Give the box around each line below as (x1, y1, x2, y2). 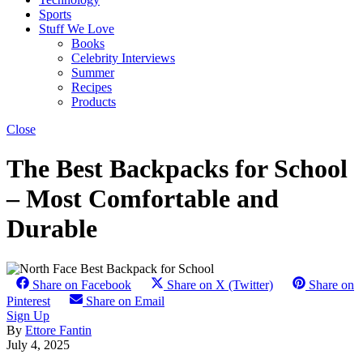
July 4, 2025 (6, 337, 70, 352)
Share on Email (86, 293, 164, 308)
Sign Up (6, 308, 49, 322)
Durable (6, 214, 97, 244)
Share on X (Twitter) (167, 277, 273, 292)
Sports (39, 7, 71, 21)
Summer (71, 66, 114, 79)
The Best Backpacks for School (6, 154, 348, 184)
